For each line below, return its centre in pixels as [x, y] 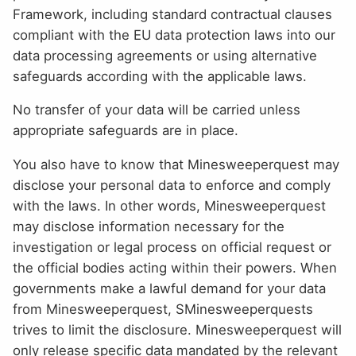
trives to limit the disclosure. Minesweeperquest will [177, 330]
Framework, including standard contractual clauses [172, 14]
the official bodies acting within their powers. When [175, 268]
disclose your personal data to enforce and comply [172, 186]
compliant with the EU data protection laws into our [174, 35]
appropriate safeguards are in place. [126, 131]
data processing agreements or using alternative [165, 55]
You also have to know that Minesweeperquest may [176, 165]
